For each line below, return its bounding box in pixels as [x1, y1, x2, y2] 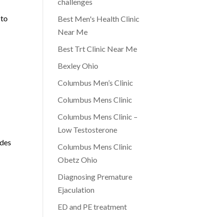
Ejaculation [58, 185, 95, 194]
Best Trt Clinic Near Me [58, 44, 138, 53]
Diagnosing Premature [58, 172, 133, 181]
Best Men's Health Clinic [58, 14, 140, 23]
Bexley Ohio [58, 61, 99, 70]
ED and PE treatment [58, 202, 127, 211]
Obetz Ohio [58, 155, 98, 164]
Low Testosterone [58, 125, 118, 134]
